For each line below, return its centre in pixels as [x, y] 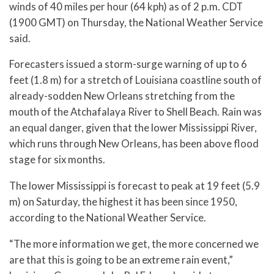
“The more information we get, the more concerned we [134, 243]
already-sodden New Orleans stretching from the [122, 96]
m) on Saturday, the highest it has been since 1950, [123, 202]
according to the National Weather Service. [108, 218]
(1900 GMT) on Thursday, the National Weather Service [136, 22]
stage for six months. [57, 160]
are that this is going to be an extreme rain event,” [121, 259]
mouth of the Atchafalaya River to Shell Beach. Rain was [135, 112]
